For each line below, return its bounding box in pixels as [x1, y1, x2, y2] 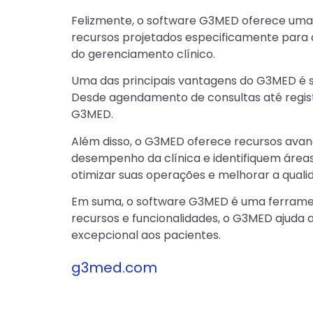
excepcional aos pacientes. [71, 226, 221, 243]
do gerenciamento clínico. [71, 45, 215, 62]
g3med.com [71, 258, 157, 278]
